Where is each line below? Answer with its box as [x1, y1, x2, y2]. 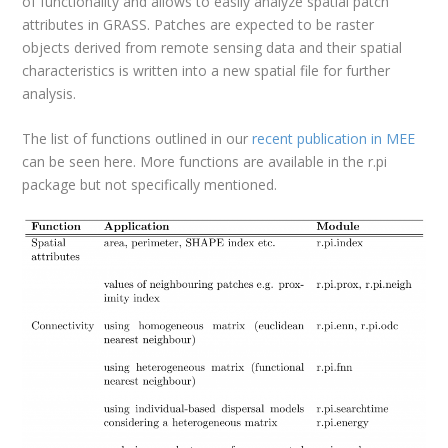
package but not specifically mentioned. [22, 175, 278, 195]
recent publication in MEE [252, 129, 416, 149]
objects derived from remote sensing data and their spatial [22, 38, 403, 57]
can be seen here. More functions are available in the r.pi [22, 152, 388, 172]
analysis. [22, 84, 77, 103]
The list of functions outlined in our [22, 129, 253, 149]
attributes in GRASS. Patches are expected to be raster [22, 15, 375, 34]
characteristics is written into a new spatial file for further [22, 61, 391, 80]
